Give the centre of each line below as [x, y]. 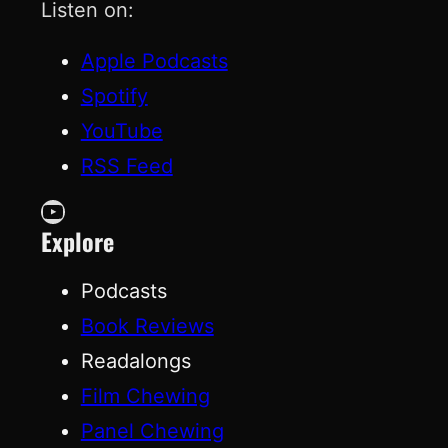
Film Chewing [145, 395]
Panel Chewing [152, 430]
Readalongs [135, 360]
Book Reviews [147, 325]
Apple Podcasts [154, 60]
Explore [77, 240]
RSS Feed [126, 165]
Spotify [114, 95]
